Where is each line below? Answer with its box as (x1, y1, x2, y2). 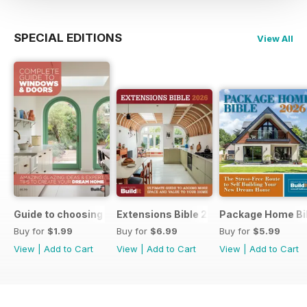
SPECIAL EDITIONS (14, 30, 122, 45)
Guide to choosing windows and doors (14, 208, 200, 221)
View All (257, 32, 293, 44)
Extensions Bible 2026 (116, 208, 227, 221)
